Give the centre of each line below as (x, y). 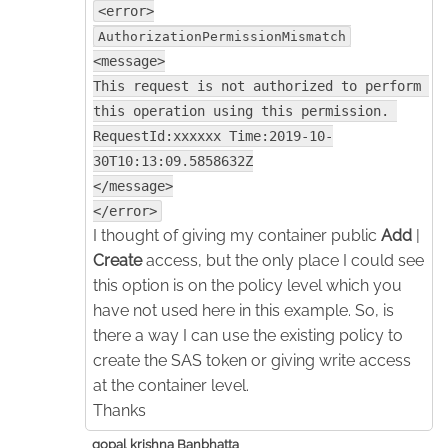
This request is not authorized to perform (257, 85)
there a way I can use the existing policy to (248, 335)
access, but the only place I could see (283, 260)
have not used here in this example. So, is (243, 310)
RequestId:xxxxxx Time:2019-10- (213, 135)
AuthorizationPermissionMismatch (222, 36)
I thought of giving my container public (237, 235)
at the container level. (171, 385)
